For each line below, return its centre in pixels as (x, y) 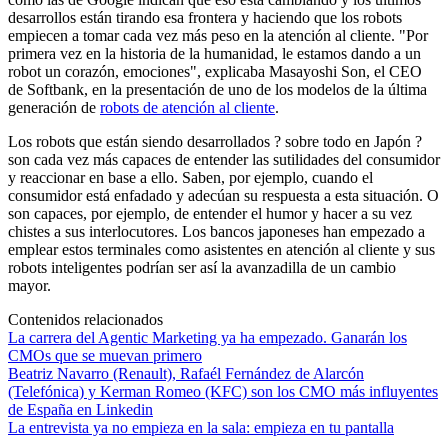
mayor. (29, 285)
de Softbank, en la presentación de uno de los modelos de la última (217, 89)
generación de (54, 107)
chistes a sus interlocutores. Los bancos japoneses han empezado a (216, 231)
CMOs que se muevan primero (105, 355)
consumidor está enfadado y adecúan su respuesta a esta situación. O (223, 195)
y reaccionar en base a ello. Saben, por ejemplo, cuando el (190, 177)
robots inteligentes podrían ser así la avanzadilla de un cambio (202, 267)
